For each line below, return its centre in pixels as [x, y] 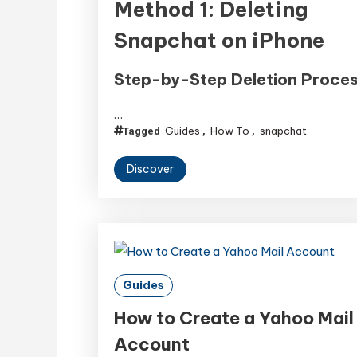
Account [152, 344]
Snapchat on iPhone [220, 40]
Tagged [143, 131]
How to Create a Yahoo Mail [234, 318]
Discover [151, 169]
